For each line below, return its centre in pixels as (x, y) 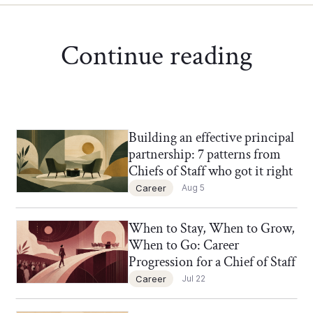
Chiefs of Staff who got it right (210, 172)
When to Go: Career (183, 246)
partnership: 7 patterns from (204, 155)
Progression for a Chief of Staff (212, 262)
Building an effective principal (211, 138)
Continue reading (156, 56)
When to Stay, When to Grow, (211, 229)
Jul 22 (193, 279)
